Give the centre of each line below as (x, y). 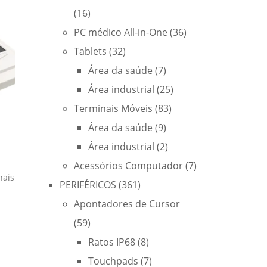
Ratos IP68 (112, 242)
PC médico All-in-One (121, 32)
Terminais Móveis (113, 108)
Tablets (90, 51)
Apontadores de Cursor (127, 204)
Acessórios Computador (128, 166)
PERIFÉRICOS (88, 185)
